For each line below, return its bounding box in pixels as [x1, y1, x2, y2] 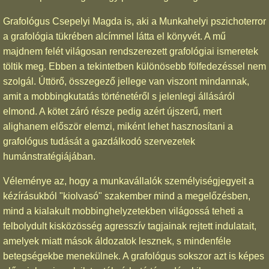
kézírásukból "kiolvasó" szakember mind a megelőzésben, [3, 190, 250, 201]
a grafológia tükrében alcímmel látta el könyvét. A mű [3, 31, 226, 41]
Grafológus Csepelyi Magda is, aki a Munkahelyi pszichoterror [3, 16, 266, 26]
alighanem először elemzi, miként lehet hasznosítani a [3, 121, 233, 131]
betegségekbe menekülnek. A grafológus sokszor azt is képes [3, 250, 264, 261]
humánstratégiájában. [3, 151, 95, 162]
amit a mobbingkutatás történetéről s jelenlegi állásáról [3, 91, 235, 101]
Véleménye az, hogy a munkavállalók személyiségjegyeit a [3, 175, 254, 186]
